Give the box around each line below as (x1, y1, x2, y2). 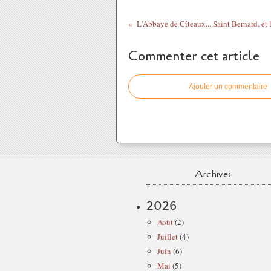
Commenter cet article (128, 47, 260, 65)
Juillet (157, 231, 178, 242)
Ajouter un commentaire (189, 82, 267, 91)
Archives (195, 168, 231, 181)
